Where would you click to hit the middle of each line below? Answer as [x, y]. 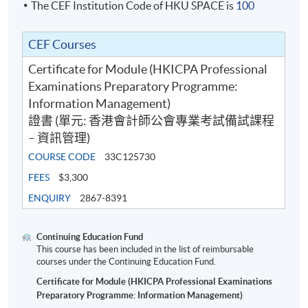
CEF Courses [63, 44]
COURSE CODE [62, 156]
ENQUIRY [50, 198]
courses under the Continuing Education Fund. [126, 261]
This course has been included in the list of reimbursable [145, 249]
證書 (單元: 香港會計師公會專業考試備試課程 [152, 120]
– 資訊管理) [59, 137]
